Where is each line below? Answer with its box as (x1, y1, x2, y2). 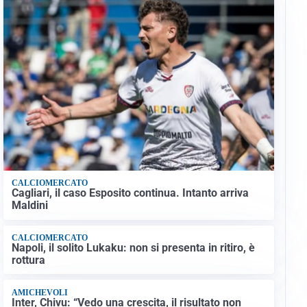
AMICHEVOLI (11, 287, 68, 297)
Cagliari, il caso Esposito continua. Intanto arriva (11, 186, 249, 200)
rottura (11, 254, 45, 267)
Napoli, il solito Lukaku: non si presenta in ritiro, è (11, 241, 255, 255)
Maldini (11, 199, 48, 212)
